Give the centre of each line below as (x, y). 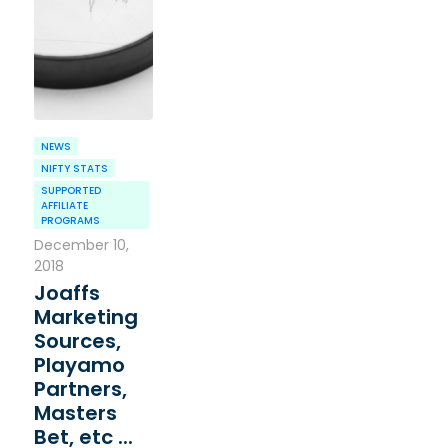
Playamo (79, 365)
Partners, (80, 389)
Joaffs (66, 293)
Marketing (85, 317)
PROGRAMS (70, 221)
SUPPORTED (70, 191)
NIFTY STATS (74, 169)
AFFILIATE (64, 206)
